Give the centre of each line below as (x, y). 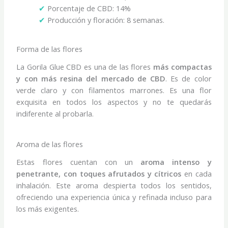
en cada (196, 173)
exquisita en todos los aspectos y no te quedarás (114, 102)
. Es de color (188, 79)
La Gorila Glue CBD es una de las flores (85, 67)
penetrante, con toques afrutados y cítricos (99, 173)
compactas (191, 67)
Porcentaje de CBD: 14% (88, 8)
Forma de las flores (50, 49)
